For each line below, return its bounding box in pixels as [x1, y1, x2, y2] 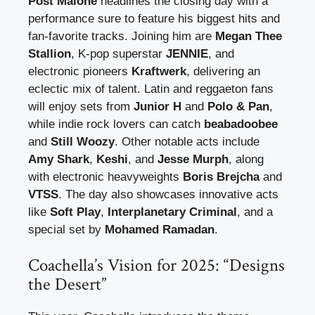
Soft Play [50, 205, 101, 219]
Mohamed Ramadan [105, 222, 214, 236]
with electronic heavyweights [28, 169, 183, 184]
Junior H [134, 99, 181, 113]
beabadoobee [204, 117, 278, 131]
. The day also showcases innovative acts [58, 187, 278, 201]
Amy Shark [28, 152, 89, 166]
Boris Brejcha [183, 169, 259, 184]
